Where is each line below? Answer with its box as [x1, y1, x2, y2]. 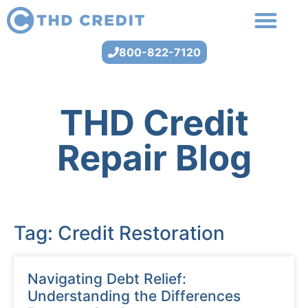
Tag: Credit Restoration [14, 221, 225, 245]
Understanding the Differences [27, 287, 241, 305]
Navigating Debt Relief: [27, 270, 186, 288]
